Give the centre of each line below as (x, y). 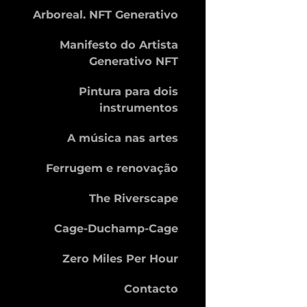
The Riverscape (134, 198)
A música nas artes (123, 138)
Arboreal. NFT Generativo (106, 14)
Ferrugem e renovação (112, 168)
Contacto (151, 288)
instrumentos (139, 108)
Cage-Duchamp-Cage (116, 228)
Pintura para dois (128, 91)
